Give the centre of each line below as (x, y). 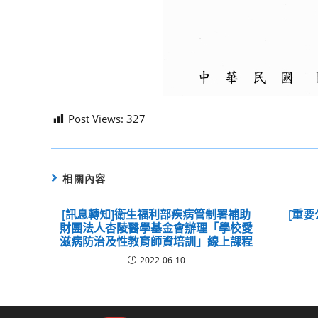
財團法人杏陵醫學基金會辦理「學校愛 (157, 228)
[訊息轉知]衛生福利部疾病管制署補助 (157, 214)
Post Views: (96, 119)
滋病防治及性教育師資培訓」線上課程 (157, 241)
